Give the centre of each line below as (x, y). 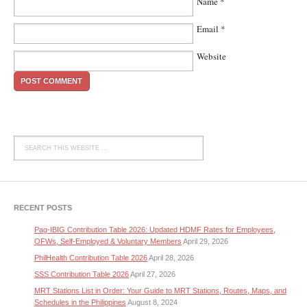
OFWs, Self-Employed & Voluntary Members (108, 241)
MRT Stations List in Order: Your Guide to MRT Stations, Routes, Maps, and (160, 290)
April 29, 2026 (206, 241)
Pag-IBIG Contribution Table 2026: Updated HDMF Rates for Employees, (155, 229)
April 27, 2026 (153, 274)
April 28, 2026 (171, 257)
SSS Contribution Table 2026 (82, 274)
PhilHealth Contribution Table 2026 (91, 257)
